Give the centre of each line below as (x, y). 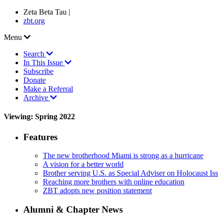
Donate (35, 80)
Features (40, 137)
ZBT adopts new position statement (97, 191)
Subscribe (38, 71)
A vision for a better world (83, 164)
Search (35, 54)
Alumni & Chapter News (73, 209)
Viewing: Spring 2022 (39, 117)
